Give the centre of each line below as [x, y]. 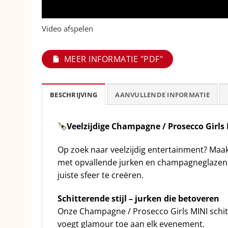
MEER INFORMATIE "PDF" [114, 59]
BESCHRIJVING [74, 94]
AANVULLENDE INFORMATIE [162, 94]
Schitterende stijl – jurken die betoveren [138, 198]
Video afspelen [67, 28]
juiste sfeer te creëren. [101, 175]
